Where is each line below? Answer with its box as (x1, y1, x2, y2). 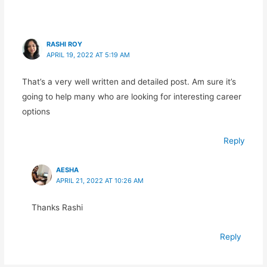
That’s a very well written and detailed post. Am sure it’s (21, 77, 236, 87)
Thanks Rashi (31, 203, 83, 213)
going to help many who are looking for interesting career (21, 92, 241, 102)
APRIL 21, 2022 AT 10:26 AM (55, 176, 144, 185)
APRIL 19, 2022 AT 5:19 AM (46, 51, 130, 60)
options (21, 107, 50, 117)
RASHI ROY (46, 40, 82, 49)
